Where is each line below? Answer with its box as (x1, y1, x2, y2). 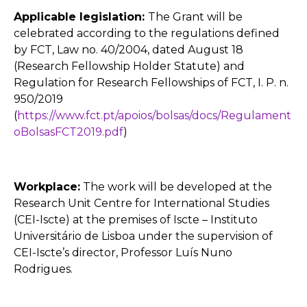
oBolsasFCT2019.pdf (14, 125, 123, 138)
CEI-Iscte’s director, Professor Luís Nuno (14, 245, 232, 259)
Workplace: (14, 180, 80, 193)
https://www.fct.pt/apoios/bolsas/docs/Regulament (17, 108, 291, 122)
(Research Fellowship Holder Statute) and (14, 59, 245, 73)
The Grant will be (148, 10, 243, 23)
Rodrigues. (14, 262, 73, 275)
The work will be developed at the (80, 180, 272, 193)
